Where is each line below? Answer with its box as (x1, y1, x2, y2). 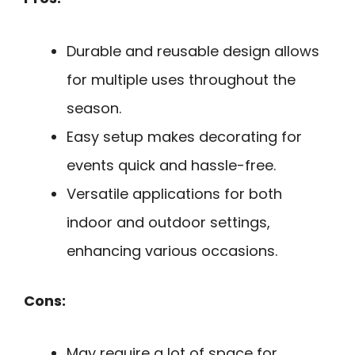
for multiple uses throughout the (67, 69, 296, 90)
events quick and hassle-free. (67, 155, 276, 175)
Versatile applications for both (67, 183, 282, 204)
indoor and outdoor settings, (67, 212, 270, 232)
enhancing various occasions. (67, 240, 277, 261)
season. (67, 97, 121, 118)
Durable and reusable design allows (67, 40, 319, 61)
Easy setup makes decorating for (67, 126, 302, 147)
